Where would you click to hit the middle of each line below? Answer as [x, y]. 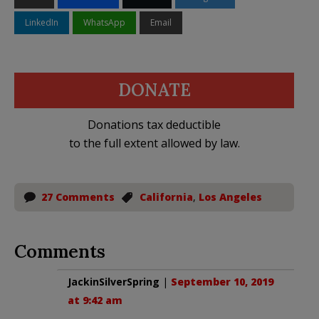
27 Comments [78, 197]
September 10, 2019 [222, 282]
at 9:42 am [95, 300]
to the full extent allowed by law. [154, 143]
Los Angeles [230, 197]
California [166, 197]
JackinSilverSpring [114, 282]
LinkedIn [42, 23]
